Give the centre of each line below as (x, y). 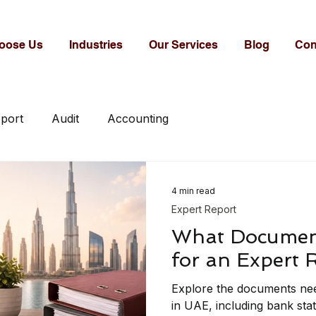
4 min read (193, 190)
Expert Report (204, 209)
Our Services (183, 45)
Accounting (138, 118)
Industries (96, 45)
